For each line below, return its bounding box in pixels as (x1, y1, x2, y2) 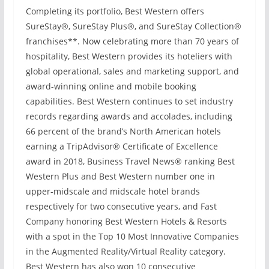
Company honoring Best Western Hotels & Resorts (25, 216, 227, 227)
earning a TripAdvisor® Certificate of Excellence (25, 141, 218, 152)
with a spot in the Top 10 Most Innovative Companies (25, 231, 239, 242)
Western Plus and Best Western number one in (25, 171, 215, 182)
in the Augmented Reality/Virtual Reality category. (25, 246, 226, 257)
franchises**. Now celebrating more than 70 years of (25, 35, 239, 47)
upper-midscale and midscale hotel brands (25, 186, 200, 197)
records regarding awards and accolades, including (25, 110, 232, 122)
